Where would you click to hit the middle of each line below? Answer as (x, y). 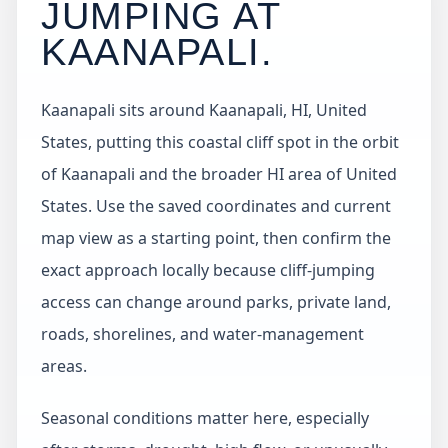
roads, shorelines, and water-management (202, 334)
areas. (64, 366)
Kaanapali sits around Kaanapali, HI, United (204, 110)
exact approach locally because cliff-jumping (208, 270)
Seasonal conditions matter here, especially (205, 418)
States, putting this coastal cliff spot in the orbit (220, 142)
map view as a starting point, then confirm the (216, 238)
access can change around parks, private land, (216, 302)
